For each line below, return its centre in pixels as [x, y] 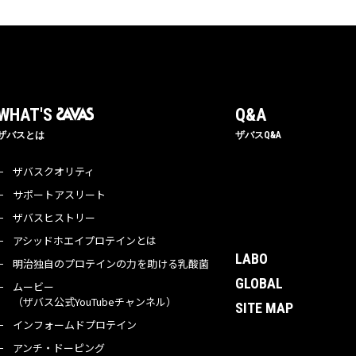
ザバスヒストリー [54, 217]
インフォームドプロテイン [74, 325]
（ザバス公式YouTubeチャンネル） [94, 302]
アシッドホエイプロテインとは [84, 240]
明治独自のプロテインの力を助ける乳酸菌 [110, 263]
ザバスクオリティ [53, 171]
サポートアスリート [59, 194]
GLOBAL [259, 283]
